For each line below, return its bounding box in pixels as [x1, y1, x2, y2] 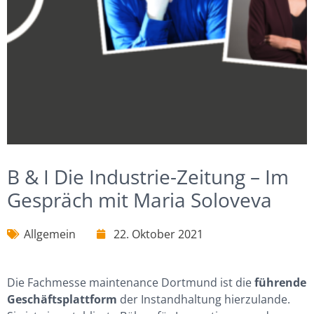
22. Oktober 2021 [114, 226, 203, 242]
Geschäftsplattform [7, 292, 120, 307]
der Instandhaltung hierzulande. [120, 292, 290, 307]
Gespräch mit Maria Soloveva [7, 186, 272, 213]
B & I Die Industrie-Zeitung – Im [7, 163, 289, 190]
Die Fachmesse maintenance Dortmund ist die [7, 275, 254, 290]
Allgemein [24, 226, 76, 242]
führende [254, 275, 306, 290]
